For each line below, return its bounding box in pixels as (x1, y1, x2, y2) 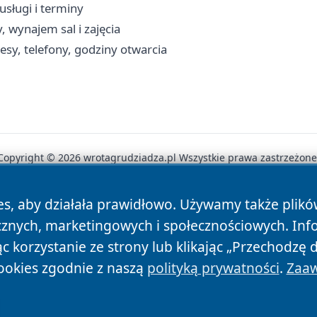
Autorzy (40, 199, 84, 215)
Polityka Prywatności (96, 199, 215, 215)
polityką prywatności (146, 258, 279, 277)
